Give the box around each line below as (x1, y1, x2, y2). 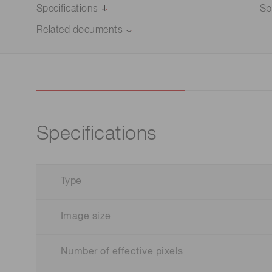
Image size (61, 212, 111, 222)
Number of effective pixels (61, 247, 183, 257)
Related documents (36, 25, 123, 36)
